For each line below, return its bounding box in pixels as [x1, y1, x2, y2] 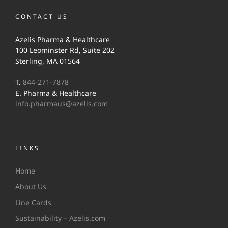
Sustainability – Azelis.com [15, 213, 105, 223]
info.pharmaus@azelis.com [15, 98, 108, 108]
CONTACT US [15, 12, 68, 21]
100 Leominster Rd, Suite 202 [15, 45, 115, 55]
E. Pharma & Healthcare [15, 88, 96, 98]
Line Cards [15, 197, 51, 207]
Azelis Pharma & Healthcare [15, 34, 110, 44]
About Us [15, 181, 46, 191]
